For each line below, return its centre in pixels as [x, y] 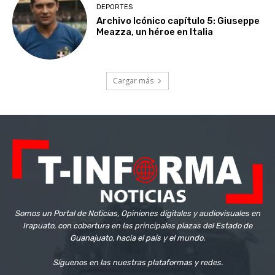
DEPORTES [115, 7]
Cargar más [133, 80]
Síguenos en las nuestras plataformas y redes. [137, 263]
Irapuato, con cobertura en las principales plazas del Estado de [137, 226]
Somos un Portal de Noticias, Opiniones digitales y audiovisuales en [137, 214]
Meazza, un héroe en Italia [155, 32]
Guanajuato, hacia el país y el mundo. [137, 238]
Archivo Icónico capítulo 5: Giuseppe [178, 21]
